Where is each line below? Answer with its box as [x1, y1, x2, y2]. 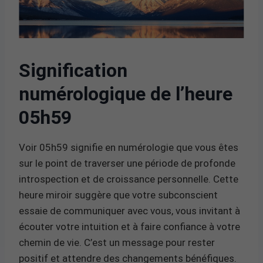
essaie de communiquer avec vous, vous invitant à [19, 204, 240, 217]
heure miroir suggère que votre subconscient [19, 188, 218, 201]
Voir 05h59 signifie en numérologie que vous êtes [19, 141, 238, 153]
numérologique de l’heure [19, 82, 232, 105]
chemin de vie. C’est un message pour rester [19, 236, 215, 248]
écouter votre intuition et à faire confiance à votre [19, 220, 240, 232]
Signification [19, 59, 127, 82]
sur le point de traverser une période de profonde [19, 157, 235, 169]
